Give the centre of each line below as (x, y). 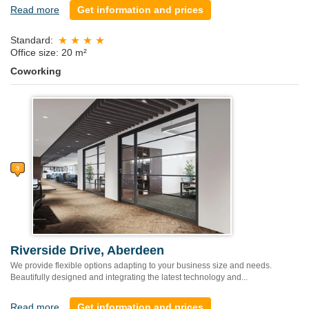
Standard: (32, 40)
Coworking (36, 71)
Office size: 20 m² (49, 52)
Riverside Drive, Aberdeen (87, 250)
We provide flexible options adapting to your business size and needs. (141, 265)
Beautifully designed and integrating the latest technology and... (129, 277)
